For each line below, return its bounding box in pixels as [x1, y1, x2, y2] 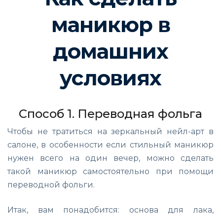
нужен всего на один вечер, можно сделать [7, 153, 214, 163]
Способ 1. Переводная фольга [19, 106, 202, 121]
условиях [60, 65, 161, 91]
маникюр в [51, 11, 170, 37]
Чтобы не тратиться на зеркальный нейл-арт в [7, 126, 214, 136]
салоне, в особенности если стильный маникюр [7, 140, 214, 149]
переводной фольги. [7, 180, 95, 189]
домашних [53, 38, 168, 64]
